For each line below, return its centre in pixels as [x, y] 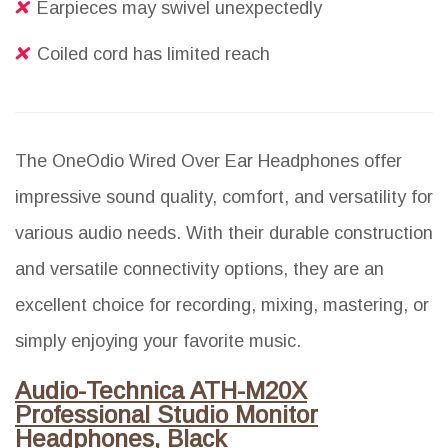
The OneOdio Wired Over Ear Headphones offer [208, 160]
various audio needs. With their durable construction [224, 232]
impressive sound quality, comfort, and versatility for [224, 196]
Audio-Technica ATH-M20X [161, 390]
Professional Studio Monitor [166, 414]
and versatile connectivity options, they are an [199, 268]
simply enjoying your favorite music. [158, 340]
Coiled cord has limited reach [153, 53]
